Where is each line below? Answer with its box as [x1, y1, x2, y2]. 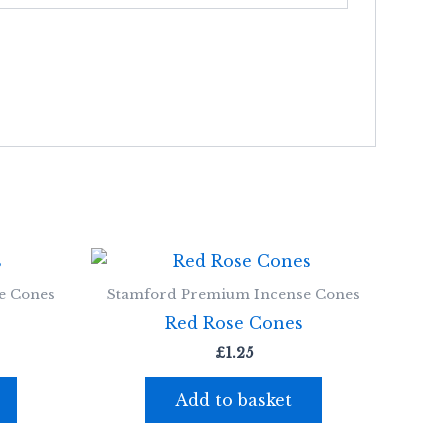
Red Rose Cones [164, 313, 303, 334]
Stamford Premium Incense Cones [107, 286, 360, 304]
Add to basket [175, 390, 292, 411]
